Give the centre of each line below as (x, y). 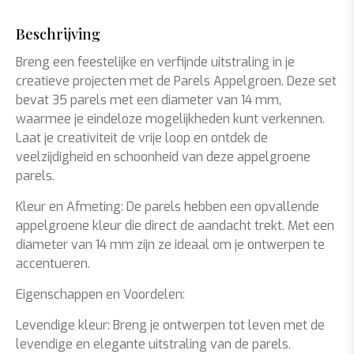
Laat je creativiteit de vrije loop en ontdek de (142, 138)
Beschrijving (58, 34)
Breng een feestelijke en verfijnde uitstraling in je (155, 62)
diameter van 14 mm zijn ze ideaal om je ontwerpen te (170, 245)
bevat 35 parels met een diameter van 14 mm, (149, 100)
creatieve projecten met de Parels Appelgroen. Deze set (176, 81)
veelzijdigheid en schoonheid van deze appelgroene (163, 157)
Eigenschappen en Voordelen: (100, 294)
